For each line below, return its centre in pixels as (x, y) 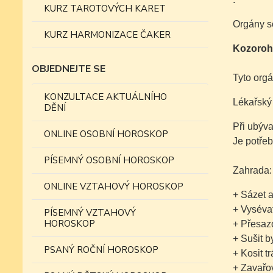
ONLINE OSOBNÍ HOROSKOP (106, 134)
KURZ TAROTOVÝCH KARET (105, 9)
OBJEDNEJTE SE (69, 69)
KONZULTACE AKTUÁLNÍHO (105, 97)
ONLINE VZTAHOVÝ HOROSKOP (114, 186)
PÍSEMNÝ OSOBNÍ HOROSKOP (109, 160)
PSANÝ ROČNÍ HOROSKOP (101, 250)
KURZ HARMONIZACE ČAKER (107, 35)
